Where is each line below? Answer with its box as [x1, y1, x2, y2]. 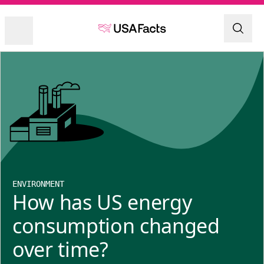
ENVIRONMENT [12, 179, 64, 189]
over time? [12, 236, 108, 263]
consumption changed [12, 212, 220, 239]
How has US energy [12, 189, 192, 216]
